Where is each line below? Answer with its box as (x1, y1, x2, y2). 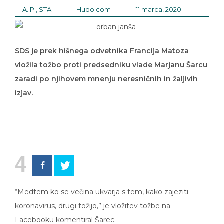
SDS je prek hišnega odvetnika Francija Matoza (15, 39, 189, 49)
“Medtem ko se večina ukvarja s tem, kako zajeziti (15, 180, 188, 190)
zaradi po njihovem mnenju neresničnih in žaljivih (15, 67, 198, 77)
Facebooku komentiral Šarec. (15, 208, 116, 218)
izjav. (15, 81, 33, 91)
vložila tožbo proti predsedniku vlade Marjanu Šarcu (15, 53, 207, 63)
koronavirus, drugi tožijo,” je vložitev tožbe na (15, 194, 170, 204)
